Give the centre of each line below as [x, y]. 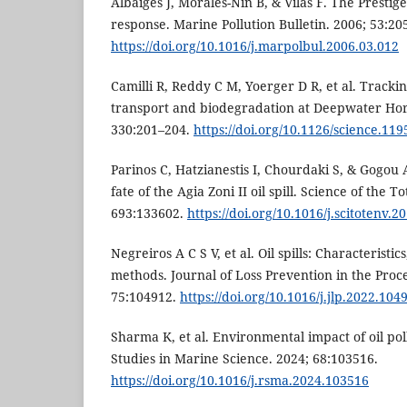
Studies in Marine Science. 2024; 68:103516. [244, 359]
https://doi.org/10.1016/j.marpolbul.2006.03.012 [255, 45]
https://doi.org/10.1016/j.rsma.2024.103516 [240, 381]
